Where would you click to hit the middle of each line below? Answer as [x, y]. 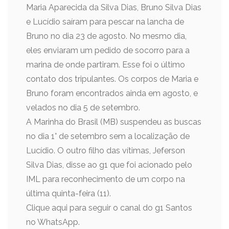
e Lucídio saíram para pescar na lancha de [105, 22]
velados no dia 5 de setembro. [83, 108]
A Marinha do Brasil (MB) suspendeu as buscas [114, 122]
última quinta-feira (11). [68, 193]
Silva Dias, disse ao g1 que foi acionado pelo [109, 165]
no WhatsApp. [53, 222]
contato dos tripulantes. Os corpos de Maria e [112, 79]
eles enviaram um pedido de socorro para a [108, 50]
